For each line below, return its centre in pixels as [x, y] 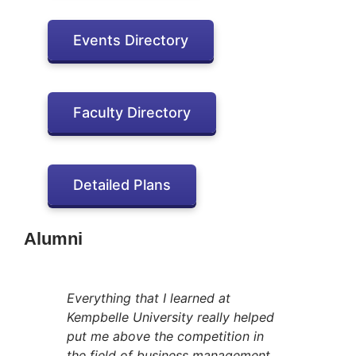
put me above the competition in [165, 337]
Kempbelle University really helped [170, 317]
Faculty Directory [132, 112]
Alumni [53, 238]
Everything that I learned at [149, 298]
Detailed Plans [122, 184]
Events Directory [131, 40]
